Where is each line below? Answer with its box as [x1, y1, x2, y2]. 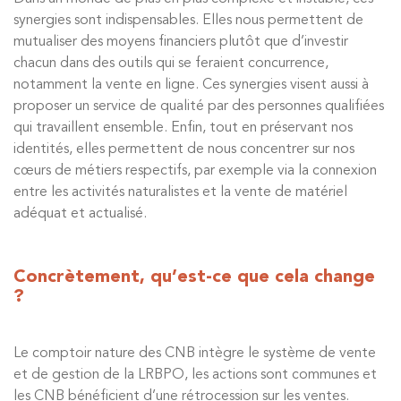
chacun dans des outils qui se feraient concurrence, [13, 56, 328, 71]
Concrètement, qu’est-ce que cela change [13, 269, 375, 286]
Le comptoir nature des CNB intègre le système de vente [13, 346, 376, 361]
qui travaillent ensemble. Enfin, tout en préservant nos [13, 121, 353, 135]
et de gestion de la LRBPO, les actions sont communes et [13, 368, 377, 382]
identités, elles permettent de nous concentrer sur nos [13, 142, 354, 157]
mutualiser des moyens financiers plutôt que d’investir [13, 35, 348, 49]
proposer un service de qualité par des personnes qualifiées [13, 99, 384, 114]
